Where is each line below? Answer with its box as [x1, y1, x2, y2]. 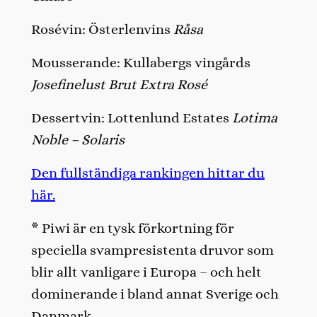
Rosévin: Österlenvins [30, 21, 173, 38]
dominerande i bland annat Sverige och [30, 285, 279, 302]
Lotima [231, 109, 277, 126]
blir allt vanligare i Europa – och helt [30, 263, 262, 280]
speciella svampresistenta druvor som [30, 241, 274, 258]
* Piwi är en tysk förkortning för [30, 219, 234, 236]
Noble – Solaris [30, 131, 125, 148]
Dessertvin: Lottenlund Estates [30, 109, 232, 126]
